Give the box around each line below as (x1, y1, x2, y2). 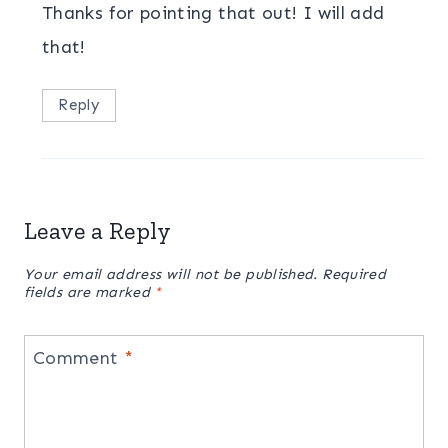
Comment (33, 347, 124, 370)
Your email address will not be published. (24, 265, 318, 284)
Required (322, 265, 387, 284)
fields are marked (24, 283, 155, 302)
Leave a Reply (24, 215, 172, 245)
